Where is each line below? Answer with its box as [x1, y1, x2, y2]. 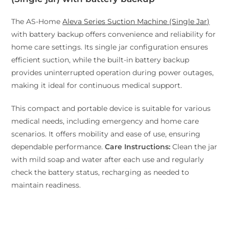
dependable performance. [11, 142, 105, 152]
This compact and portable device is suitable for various [11, 104, 211, 113]
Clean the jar [170, 142, 218, 152]
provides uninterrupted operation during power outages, [11, 68, 214, 78]
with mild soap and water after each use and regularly [11, 155, 204, 165]
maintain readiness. [11, 180, 81, 190]
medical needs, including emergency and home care [11, 117, 199, 126]
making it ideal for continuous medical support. [11, 81, 182, 90]
